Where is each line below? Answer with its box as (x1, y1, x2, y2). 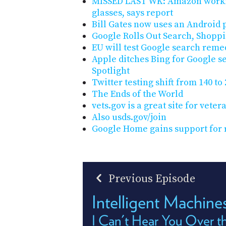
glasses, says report (92, 7, 173, 19)
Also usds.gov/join (92, 111, 166, 124)
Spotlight (92, 65, 130, 77)
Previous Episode (106, 172, 195, 186)
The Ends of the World (92, 88, 183, 100)
